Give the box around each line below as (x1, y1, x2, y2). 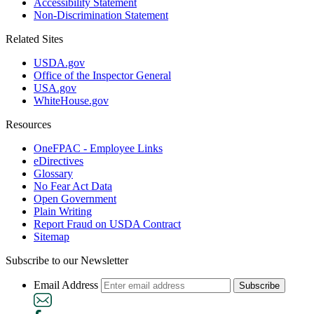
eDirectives (34, 154, 83, 167)
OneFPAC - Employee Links (34, 142, 163, 154)
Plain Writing (34, 205, 92, 217)
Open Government (34, 192, 116, 205)
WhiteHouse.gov (34, 94, 109, 107)
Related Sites (6, 32, 63, 45)
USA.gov (34, 81, 76, 94)
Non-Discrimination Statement (34, 8, 168, 21)
